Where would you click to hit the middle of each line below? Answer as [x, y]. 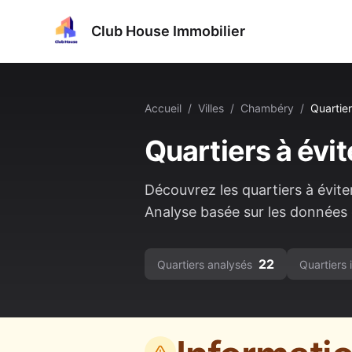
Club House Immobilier [168, 31]
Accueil [163, 108]
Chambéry [267, 108]
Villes [211, 108]
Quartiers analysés [205, 264]
